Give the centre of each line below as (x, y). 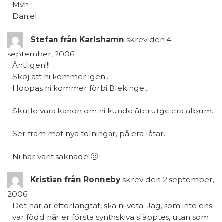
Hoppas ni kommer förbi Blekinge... (81, 88)
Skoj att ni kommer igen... (61, 77)
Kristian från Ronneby (76, 180)
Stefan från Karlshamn (78, 40)
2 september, (187, 180)
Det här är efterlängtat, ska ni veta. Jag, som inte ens (112, 205)
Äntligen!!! (31, 65)
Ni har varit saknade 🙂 (55, 156)
